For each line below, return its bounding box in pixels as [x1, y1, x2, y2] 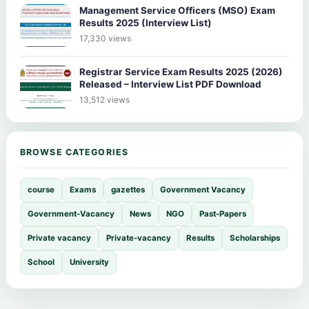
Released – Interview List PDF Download [79, 78, 261, 90]
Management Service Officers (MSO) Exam [79, 4, 275, 16]
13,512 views [79, 94, 130, 105]
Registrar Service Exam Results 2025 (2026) [79, 66, 283, 77]
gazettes [111, 184, 145, 195]
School [28, 257, 54, 267]
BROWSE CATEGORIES [20, 146, 129, 157]
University [70, 257, 109, 267]
